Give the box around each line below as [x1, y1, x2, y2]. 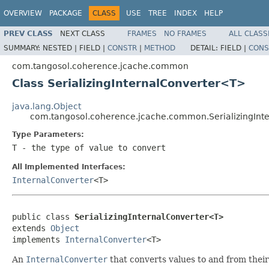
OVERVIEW [4, 9, 42, 17]
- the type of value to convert [17, 142, 166, 153]
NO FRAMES [164, 29, 207, 38]
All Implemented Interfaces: [12, 162, 125, 171]
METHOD [144, 43, 175, 52]
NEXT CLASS [60, 29, 105, 38]
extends [12, 223, 50, 233]
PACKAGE [49, 9, 82, 17]
